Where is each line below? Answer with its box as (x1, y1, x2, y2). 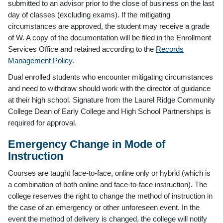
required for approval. (8, 118, 77, 127)
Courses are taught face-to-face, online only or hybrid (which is (8, 168, 211, 177)
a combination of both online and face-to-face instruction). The (8, 180, 207, 189)
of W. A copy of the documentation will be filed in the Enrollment (8, 33, 211, 42)
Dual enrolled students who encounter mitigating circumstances (8, 72, 213, 81)
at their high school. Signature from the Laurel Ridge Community (8, 95, 215, 104)
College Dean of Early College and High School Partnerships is (8, 107, 211, 115)
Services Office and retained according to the (8, 44, 156, 53)
